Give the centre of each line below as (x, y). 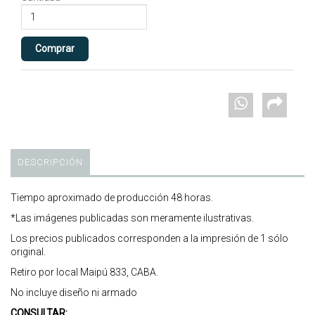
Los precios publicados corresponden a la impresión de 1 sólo (149, 238)
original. (28, 251)
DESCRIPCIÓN (50, 162)
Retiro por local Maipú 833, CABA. (84, 272)
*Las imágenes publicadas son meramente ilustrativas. (132, 218)
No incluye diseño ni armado (74, 292)
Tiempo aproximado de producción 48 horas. (112, 197)
